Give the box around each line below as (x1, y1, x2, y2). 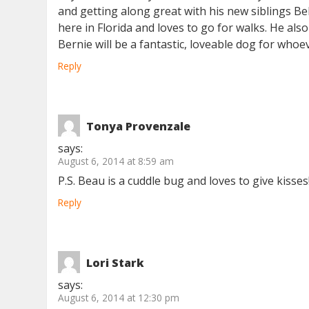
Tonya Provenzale (86, 119, 191, 134)
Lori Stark (86, 255, 145, 271)
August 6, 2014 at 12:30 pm (58, 291, 180, 305)
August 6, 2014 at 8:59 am (58, 154, 175, 168)
